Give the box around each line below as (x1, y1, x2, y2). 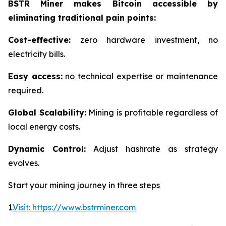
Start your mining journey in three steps (8, 180, 160, 190)
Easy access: (8, 71, 63, 81)
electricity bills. (8, 48, 65, 59)
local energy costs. (8, 121, 80, 132)
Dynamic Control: (8, 143, 86, 154)
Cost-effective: (8, 34, 71, 45)
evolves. (8, 157, 39, 168)
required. (8, 85, 43, 95)
